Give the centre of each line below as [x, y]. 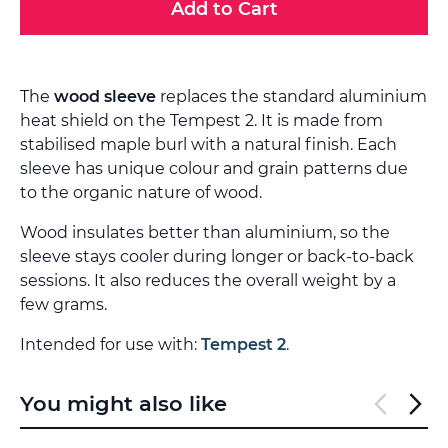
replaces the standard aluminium [291, 96]
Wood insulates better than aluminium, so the [205, 232]
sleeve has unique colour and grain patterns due [214, 168]
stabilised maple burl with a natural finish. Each [208, 144]
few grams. [63, 304]
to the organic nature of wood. [141, 192]
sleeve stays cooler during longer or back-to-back [217, 256]
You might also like [123, 403]
